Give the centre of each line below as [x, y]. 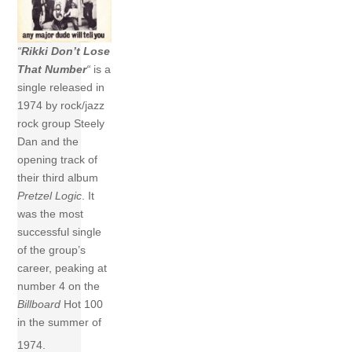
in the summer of [60, 323]
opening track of [58, 160]
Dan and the [48, 142]
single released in [61, 88]
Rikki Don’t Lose [66, 51]
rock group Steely [61, 124]
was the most [51, 214]
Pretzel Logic [50, 196]
